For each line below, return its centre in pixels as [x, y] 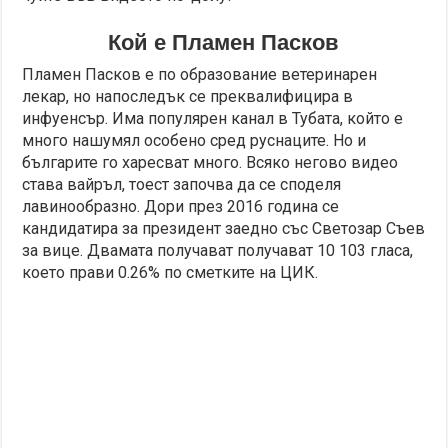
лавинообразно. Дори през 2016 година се [181, 207]
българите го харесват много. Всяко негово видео [210, 163]
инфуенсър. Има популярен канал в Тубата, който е [213, 119]
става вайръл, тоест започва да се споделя [182, 185]
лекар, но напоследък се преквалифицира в [188, 97]
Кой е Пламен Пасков [224, 43]
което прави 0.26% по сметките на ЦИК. [170, 273]
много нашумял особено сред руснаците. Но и [194, 141]
